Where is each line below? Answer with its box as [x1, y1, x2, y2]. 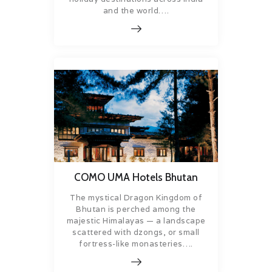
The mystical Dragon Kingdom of [70, 192, 202, 203]
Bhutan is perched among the [76, 203, 196, 214]
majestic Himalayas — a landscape [66, 215, 206, 226]
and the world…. [103, 5, 169, 16]
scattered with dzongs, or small [72, 226, 200, 237]
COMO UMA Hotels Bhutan [74, 171, 198, 184]
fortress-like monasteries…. [79, 238, 193, 249]
